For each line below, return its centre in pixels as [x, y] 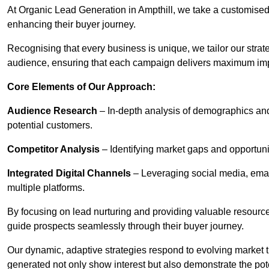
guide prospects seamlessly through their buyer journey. [125, 226]
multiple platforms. [46, 188]
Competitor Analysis [53, 150]
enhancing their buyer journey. [71, 25]
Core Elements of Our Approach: [81, 87]
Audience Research [52, 111]
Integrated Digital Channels [69, 174]
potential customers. [50, 125]
